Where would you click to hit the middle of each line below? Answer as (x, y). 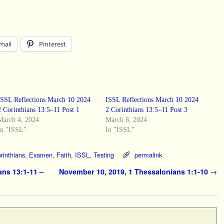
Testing (104, 154)
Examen (41, 154)
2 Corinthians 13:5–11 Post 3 (147, 110)
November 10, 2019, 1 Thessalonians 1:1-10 (134, 171)
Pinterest (52, 44)
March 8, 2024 (126, 120)
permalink (148, 154)
